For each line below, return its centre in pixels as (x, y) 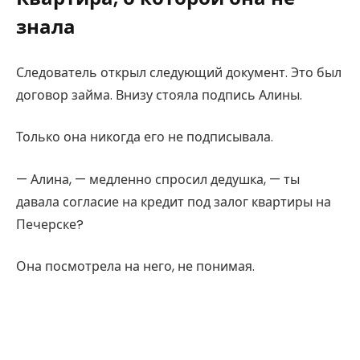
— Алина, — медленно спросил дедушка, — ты (158, 179)
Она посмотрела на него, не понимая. (135, 267)
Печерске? (50, 224)
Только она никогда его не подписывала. (145, 137)
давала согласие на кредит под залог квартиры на (174, 202)
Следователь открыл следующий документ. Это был (179, 72)
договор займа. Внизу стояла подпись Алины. (159, 95)
